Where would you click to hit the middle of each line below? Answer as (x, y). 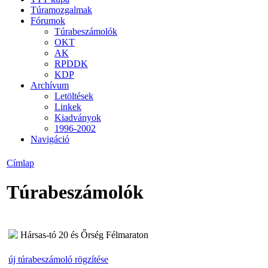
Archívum (50, 85)
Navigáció (50, 139)
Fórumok (48, 20)
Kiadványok (78, 117)
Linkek (68, 106)
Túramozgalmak (61, 10)
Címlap (20, 163)
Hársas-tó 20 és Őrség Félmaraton (84, 234)
